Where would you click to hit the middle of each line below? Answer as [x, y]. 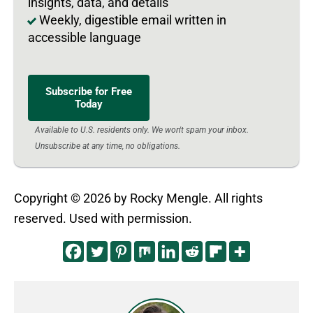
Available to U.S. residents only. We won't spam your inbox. [142, 130]
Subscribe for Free [89, 91]
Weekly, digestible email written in [133, 20]
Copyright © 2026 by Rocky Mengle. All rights [138, 198]
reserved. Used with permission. [103, 218]
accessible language [85, 37]
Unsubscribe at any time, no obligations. [108, 146]
